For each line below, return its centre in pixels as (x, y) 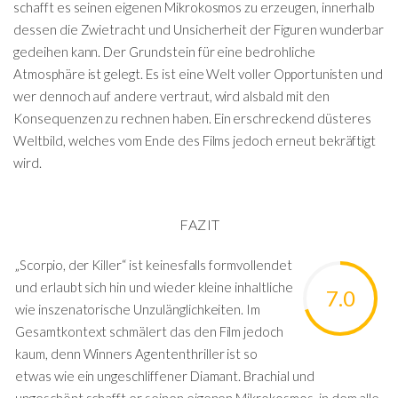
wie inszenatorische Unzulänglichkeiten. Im (138, 309)
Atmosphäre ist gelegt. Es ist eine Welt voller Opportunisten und (199, 73)
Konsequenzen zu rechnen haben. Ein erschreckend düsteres (192, 118)
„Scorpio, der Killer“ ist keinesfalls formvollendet (154, 265)
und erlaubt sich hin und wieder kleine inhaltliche (154, 287)
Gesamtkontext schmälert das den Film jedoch (150, 331)
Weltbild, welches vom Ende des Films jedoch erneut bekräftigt (195, 140)
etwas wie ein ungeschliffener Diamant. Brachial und (165, 376)
